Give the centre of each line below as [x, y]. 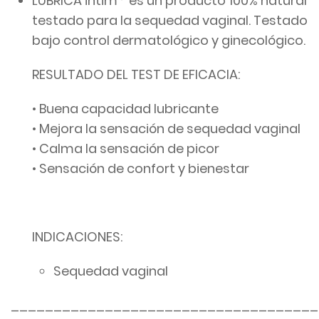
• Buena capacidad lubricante [125, 108]
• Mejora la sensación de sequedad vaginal [166, 128]
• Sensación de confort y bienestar [141, 168]
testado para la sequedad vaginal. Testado [170, 20]
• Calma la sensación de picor [126, 148]
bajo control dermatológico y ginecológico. [169, 40]
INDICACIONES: [77, 236]
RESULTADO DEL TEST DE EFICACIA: [136, 74]
